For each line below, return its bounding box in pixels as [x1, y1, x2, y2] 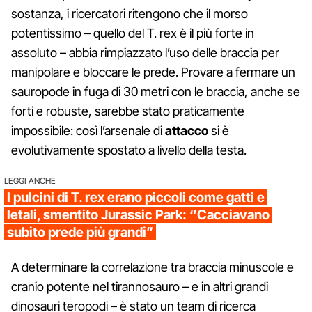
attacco [165, 123, 208, 138]
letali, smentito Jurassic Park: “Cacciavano [7, 206, 270, 223]
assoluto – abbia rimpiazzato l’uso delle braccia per [11, 45, 279, 60]
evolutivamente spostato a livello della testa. [11, 142, 247, 157]
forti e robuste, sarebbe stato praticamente [11, 103, 244, 118]
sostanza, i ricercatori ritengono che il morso [11, 6, 248, 21]
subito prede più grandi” [7, 224, 153, 240]
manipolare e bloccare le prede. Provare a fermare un [11, 64, 295, 79]
